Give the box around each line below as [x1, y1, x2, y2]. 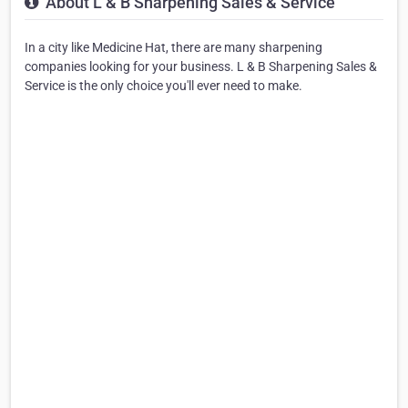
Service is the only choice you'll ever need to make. [25, 77, 302, 93]
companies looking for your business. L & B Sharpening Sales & [25, 58, 377, 74]
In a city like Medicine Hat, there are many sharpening [25, 39, 322, 55]
